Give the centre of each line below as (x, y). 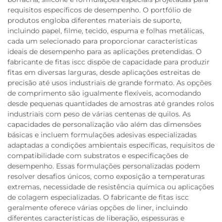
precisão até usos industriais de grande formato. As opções (110, 83)
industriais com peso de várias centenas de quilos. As (99, 114)
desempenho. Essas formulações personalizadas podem (104, 166)
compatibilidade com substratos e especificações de (98, 156)
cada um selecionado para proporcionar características (102, 41)
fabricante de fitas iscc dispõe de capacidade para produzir (109, 62)
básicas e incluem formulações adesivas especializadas (102, 135)
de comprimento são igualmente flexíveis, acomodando (104, 93)
